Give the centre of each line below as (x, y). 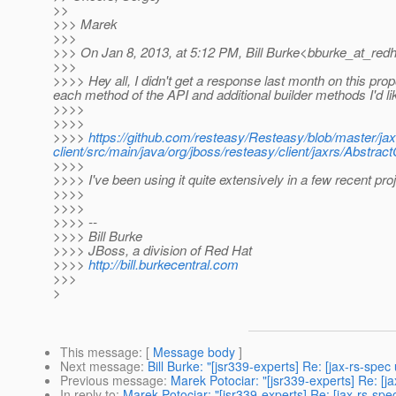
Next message (100, 366)
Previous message (112, 381)
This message (99, 352)
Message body (194, 352)
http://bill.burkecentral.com (164, 264)
